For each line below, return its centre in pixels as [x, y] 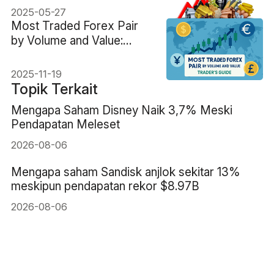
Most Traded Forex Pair [74, 25]
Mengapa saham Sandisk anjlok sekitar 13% [125, 172]
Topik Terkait [54, 89]
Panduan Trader [53, 55]
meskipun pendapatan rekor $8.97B [105, 186]
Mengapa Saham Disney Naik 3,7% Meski [121, 110]
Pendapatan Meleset [65, 124]
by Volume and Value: [67, 40]
